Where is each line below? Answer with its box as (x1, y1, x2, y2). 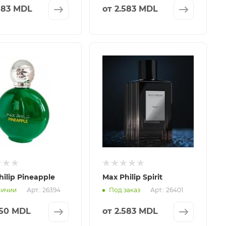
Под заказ (108, 186, 140, 194)
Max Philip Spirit (102, 172, 162, 182)
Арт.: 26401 (150, 186, 183, 194)
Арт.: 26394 (27, 186, 61, 194)
